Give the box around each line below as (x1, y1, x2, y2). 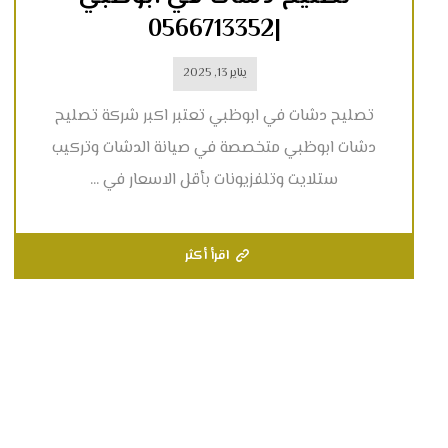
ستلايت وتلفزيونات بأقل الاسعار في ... (90, 168, 339, 194)
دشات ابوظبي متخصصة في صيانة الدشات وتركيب (52, 136, 377, 162)
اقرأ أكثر (185, 246, 230, 267)
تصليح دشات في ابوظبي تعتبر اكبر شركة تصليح (54, 104, 374, 130)
